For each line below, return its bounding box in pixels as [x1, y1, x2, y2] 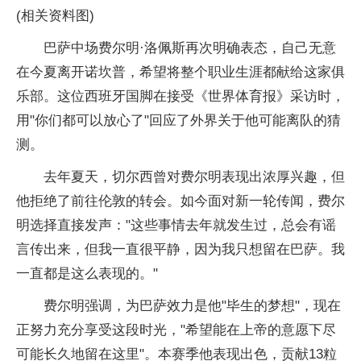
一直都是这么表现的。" [16, 266, 158, 282]
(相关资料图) [16, 8, 94, 24]
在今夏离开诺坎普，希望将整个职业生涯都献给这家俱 [16, 64, 345, 81]
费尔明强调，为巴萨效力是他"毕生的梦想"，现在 [44, 298, 341, 314]
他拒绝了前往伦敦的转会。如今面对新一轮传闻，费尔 [16, 193, 345, 210]
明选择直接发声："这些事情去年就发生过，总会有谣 [16, 218, 336, 234]
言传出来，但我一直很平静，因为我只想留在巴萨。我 [16, 242, 345, 258]
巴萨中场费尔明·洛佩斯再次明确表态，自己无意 [44, 40, 336, 56]
